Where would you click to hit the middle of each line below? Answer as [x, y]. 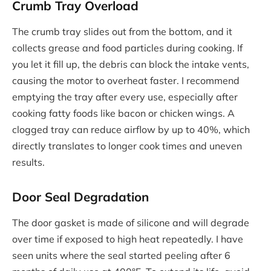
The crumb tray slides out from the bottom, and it [122, 32]
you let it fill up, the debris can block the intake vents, [131, 64]
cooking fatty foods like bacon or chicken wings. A [123, 113]
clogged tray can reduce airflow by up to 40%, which [131, 130]
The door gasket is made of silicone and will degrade [131, 223]
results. [28, 162]
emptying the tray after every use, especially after [125, 97]
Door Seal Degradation [80, 196]
